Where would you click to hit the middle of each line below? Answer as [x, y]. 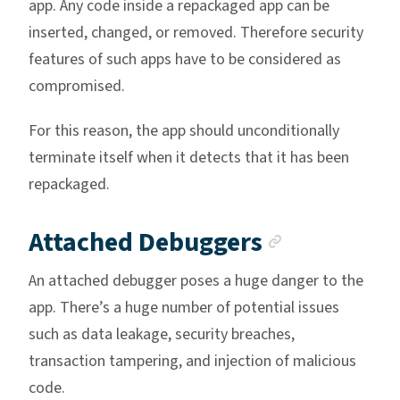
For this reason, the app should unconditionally [184, 131]
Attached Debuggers [146, 243]
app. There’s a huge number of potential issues [184, 308]
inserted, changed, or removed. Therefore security [196, 33]
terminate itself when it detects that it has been [189, 158]
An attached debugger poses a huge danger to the [196, 281]
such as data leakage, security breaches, [162, 335]
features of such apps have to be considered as [185, 60]
